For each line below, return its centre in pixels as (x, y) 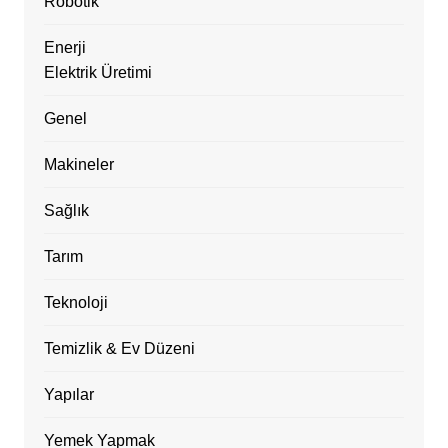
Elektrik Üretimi (97, 72)
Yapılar (68, 394)
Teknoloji (75, 302)
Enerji (64, 47)
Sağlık (66, 210)
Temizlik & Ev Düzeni (119, 348)
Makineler (78, 164)
